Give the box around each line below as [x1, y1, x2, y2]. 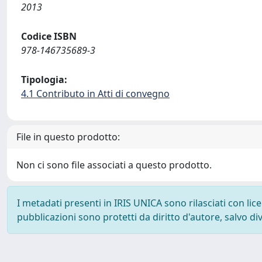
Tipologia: [21, 73, 67, 86]
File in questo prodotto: [16, 130, 120, 143]
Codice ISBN [21, 30, 77, 43]
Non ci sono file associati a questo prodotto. [16, 158, 212, 171]
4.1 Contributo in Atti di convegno [21, 87, 170, 100]
